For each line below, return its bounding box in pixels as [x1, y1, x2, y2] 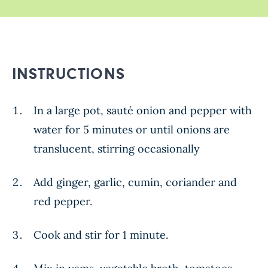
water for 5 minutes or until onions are [33, 123, 230, 137]
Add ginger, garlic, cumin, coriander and [33, 175, 237, 190]
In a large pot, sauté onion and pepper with [33, 103, 252, 118]
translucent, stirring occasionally [33, 142, 200, 156]
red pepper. [33, 194, 92, 209]
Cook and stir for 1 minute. [33, 228, 168, 242]
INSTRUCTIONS [12, 66, 125, 83]
